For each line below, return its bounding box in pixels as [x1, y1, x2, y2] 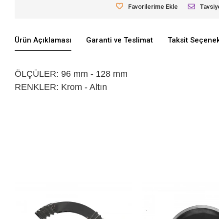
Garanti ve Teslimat [86, 36, 153, 45]
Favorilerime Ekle [128, 2, 178, 10]
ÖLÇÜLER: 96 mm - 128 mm [15, 68, 128, 79]
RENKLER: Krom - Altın [15, 82, 108, 92]
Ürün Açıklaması [15, 36, 72, 45]
